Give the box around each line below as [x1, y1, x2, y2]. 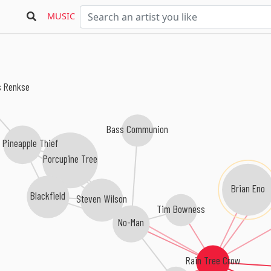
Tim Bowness [157, 201, 206, 215]
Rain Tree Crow [185, 253, 241, 267]
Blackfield [30, 188, 66, 202]
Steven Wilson [76, 191, 128, 205]
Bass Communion [106, 122, 169, 135]
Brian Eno [231, 181, 265, 195]
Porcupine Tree [42, 152, 97, 166]
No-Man [118, 215, 145, 229]
